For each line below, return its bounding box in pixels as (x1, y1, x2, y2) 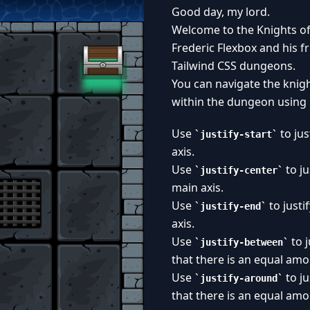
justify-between (200, 237, 283, 248)
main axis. (172, 180, 224, 195)
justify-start (200, 129, 272, 140)
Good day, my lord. (172, 4, 270, 19)
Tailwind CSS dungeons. (172, 58, 295, 73)
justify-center (200, 165, 277, 176)
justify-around (200, 273, 277, 284)
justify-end (200, 201, 261, 212)
